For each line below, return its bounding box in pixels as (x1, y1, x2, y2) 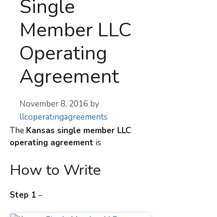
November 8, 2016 (19, 98, 88, 109)
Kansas (26, 125, 55, 136)
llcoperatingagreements (19, 111, 108, 123)
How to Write (10, 159, 101, 180)
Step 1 (10, 189, 38, 201)
